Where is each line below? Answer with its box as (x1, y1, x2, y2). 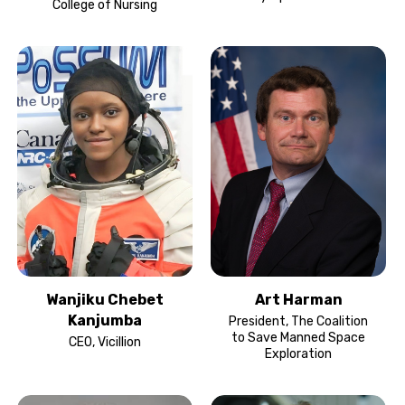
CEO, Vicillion (69, 334, 141, 350)
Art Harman (254, 290, 343, 308)
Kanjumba (68, 311, 142, 329)
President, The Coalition (229, 313, 368, 329)
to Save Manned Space (231, 329, 365, 345)
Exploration (265, 345, 332, 362)
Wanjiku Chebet (46, 290, 164, 308)
